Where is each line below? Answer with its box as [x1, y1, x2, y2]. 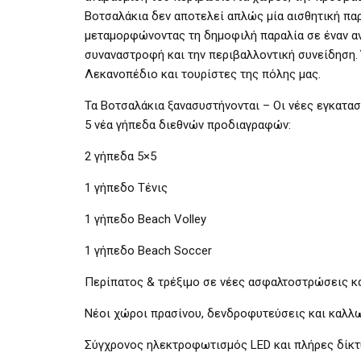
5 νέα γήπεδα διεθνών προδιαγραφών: [85, 117, 291, 132]
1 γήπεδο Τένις [85, 180, 168, 195]
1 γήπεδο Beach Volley [85, 211, 206, 226]
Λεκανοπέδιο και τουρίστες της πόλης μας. [85, 66, 321, 81]
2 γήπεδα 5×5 [85, 148, 156, 164]
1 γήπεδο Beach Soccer [85, 243, 212, 258]
